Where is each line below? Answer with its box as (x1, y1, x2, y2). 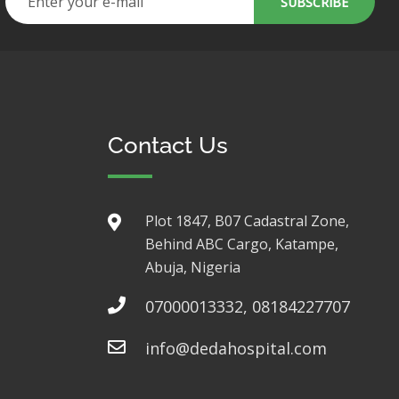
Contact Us (108, 132, 228, 159)
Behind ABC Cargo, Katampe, (145, 234, 338, 254)
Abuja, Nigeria (145, 257, 240, 277)
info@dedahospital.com (145, 338, 327, 359)
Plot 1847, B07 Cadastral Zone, (145, 211, 349, 231)
